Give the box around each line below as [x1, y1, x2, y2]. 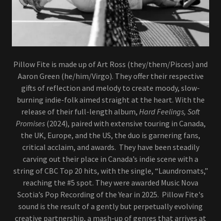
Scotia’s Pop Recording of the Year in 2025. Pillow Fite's [17, 189, 204, 199]
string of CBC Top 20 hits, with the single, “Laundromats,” [13, 165, 208, 176]
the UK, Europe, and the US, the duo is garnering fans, [21, 130, 200, 140]
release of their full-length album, [21, 106, 139, 116]
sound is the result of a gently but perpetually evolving [18, 201, 203, 211]
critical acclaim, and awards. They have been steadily [22, 142, 199, 152]
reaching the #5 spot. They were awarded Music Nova [23, 177, 198, 187]
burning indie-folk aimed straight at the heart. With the [16, 94, 205, 105]
